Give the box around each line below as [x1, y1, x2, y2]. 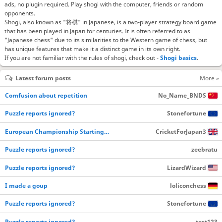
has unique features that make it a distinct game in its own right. [4, 45, 181, 54]
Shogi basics [160, 54, 197, 62]
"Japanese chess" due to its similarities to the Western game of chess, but [4, 36, 208, 45]
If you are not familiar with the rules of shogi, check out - [4, 54, 161, 62]
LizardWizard [166, 163, 206, 172]
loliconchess [169, 181, 206, 190]
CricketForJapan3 [155, 127, 206, 136]
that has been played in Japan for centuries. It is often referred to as [4, 27, 191, 36]
